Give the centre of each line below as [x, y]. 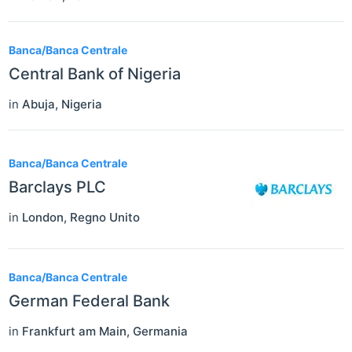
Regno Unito [105, 218]
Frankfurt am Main [74, 331]
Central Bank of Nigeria [95, 73]
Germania [160, 331]
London [43, 218]
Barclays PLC [57, 187]
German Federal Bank [89, 301]
